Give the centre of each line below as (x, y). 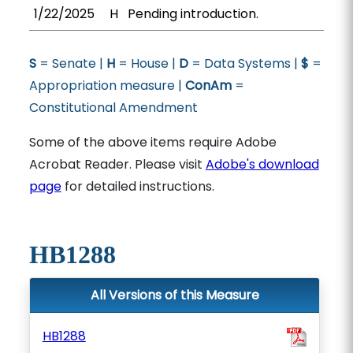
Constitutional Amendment (113, 108)
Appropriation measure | (107, 85)
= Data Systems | (244, 63)
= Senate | (71, 63)
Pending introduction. (193, 14)
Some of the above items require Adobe (152, 142)
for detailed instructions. (137, 186)
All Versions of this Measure (175, 295)
